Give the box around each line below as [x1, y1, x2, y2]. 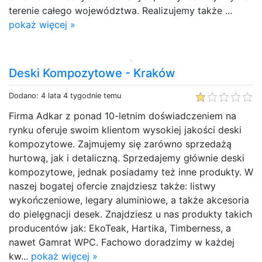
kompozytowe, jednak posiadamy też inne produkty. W [9, 166, 253, 178]
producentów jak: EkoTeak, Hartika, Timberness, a [9, 222, 231, 234]
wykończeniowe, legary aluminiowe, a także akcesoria [9, 194, 249, 206]
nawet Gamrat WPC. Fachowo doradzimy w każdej [9, 236, 235, 248]
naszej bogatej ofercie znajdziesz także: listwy [9, 180, 216, 192]
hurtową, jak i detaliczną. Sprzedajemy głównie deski [9, 151, 244, 164]
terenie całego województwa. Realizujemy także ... [9, 4, 232, 16]
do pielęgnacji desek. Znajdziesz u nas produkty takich [9, 208, 252, 220]
